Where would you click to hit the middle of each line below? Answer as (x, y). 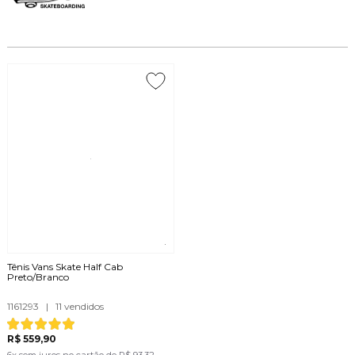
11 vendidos (78, 306)
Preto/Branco (38, 277)
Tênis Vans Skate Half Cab (65, 267)
